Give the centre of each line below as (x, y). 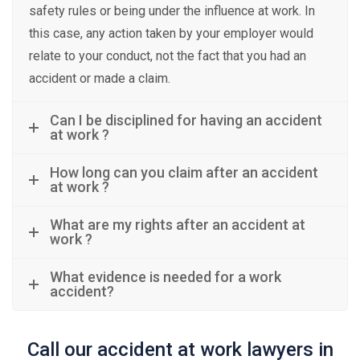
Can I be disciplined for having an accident (186, 120)
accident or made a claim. (100, 78)
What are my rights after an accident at (178, 225)
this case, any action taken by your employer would (171, 33)
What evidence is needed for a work (166, 277)
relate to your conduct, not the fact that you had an (168, 56)
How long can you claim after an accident (184, 172)
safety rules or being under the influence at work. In (172, 11)
